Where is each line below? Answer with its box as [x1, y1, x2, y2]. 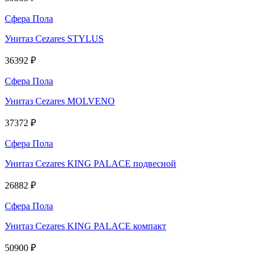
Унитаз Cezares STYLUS [5, 33, 104, 44]
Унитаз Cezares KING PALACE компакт [5, 220, 166, 231]
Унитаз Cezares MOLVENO [5, 95, 115, 106]
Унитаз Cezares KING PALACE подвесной [5, 158, 176, 169]
